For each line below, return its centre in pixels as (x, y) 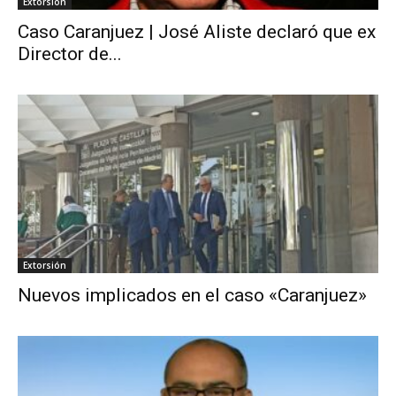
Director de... (70, 54)
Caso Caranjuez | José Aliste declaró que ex (197, 32)
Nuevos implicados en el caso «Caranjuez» (192, 295)
